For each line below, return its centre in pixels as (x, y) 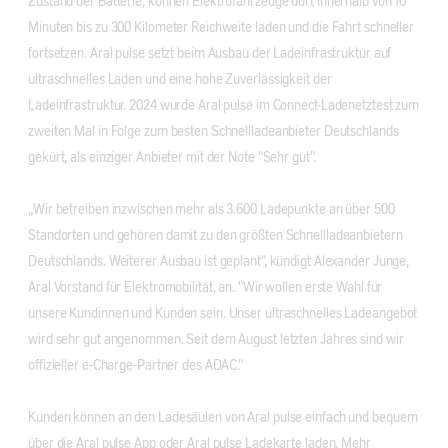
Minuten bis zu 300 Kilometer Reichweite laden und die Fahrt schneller (221, 28)
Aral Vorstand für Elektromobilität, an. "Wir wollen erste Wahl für (205, 288)
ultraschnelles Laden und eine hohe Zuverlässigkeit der (180, 80)
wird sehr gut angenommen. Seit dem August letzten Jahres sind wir (216, 340)
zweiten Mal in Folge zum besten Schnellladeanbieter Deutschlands (213, 132)
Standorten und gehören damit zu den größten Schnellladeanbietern (215, 236)
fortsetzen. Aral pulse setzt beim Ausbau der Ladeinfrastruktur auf (210, 54)
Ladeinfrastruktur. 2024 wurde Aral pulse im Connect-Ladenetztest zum (224, 106)
